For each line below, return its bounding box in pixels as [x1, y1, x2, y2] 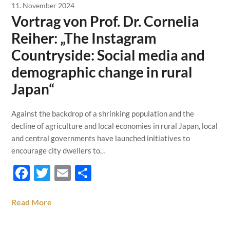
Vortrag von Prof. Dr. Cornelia [11, 12, 200, 30]
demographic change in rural [11, 63, 193, 81]
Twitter [50, 163, 104, 183]
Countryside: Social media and [11, 46, 205, 64]
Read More [11, 197, 52, 207]
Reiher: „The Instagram [11, 29, 157, 47]
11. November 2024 [11, 1, 75, 10]
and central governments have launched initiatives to [11, 133, 190, 143]
